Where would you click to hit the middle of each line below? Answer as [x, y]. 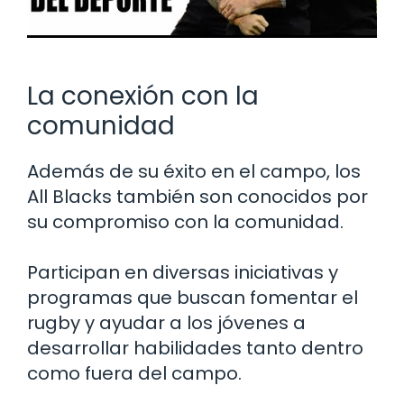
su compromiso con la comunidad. [185, 222]
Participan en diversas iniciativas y [183, 273]
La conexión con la [143, 96]
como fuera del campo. [134, 374]
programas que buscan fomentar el [193, 298]
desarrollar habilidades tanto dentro [195, 349]
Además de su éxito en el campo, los [194, 172]
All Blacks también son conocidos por [197, 197]
